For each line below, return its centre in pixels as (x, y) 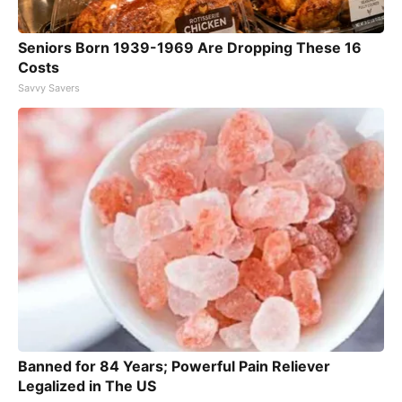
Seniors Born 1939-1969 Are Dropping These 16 (190, 47)
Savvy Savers (49, 87)
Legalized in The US (87, 385)
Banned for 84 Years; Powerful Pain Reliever (174, 366)
